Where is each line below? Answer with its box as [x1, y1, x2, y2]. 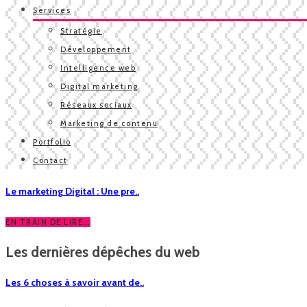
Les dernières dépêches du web [5, 243, 200, 260]
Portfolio [33, 137, 71, 147]
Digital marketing [60, 82, 138, 91]
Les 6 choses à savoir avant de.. [5, 276, 144, 289]
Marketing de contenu [60, 119, 158, 128]
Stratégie [60, 26, 102, 36]
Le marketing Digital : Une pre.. [5, 184, 139, 197]
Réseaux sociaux [60, 100, 132, 110]
